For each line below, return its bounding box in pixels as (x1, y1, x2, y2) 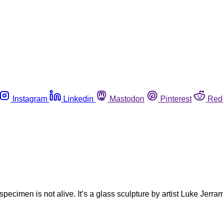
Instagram (12, 94, 47, 103)
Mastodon (110, 94, 144, 103)
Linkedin (63, 94, 94, 103)
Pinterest (160, 94, 192, 103)
